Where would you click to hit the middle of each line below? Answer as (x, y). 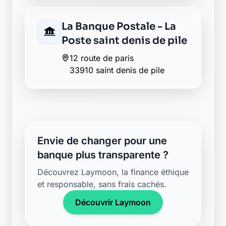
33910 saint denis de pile (117, 70)
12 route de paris (102, 58)
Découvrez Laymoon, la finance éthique (113, 172)
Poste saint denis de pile (124, 41)
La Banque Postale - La (119, 26)
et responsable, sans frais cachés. (102, 184)
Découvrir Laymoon (113, 202)
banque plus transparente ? (103, 155)
